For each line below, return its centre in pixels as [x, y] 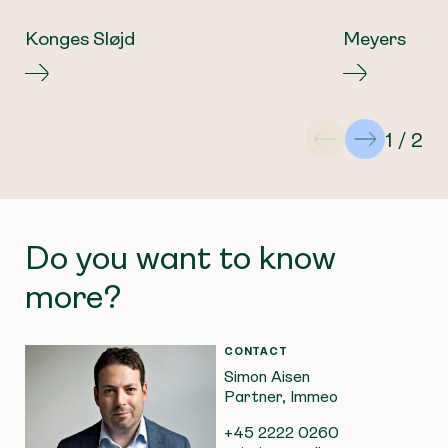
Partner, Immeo [281, 396]
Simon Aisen [267, 376]
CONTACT [256, 351]
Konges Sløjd [80, 38]
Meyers [374, 38]
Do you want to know [180, 257]
